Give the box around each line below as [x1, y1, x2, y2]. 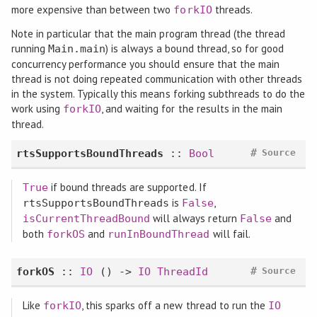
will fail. [209, 227, 250, 241]
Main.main [47, 42, 106, 56]
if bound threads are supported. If [47, 180, 207, 195]
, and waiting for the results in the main [101, 102, 283, 116]
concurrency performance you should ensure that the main [11, 57, 280, 71]
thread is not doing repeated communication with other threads [11, 72, 303, 86]
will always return [150, 212, 240, 226]
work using [11, 102, 63, 116]
